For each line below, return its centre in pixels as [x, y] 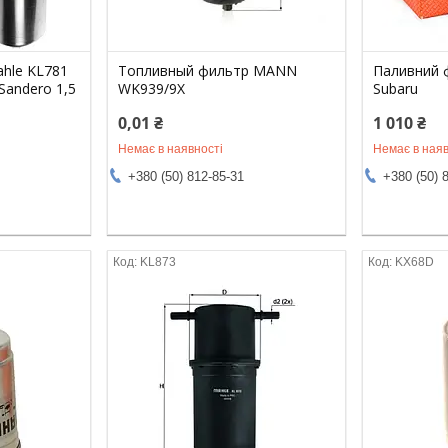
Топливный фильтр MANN [208, 70]
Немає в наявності [171, 148]
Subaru [396, 88]
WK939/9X [152, 88]
